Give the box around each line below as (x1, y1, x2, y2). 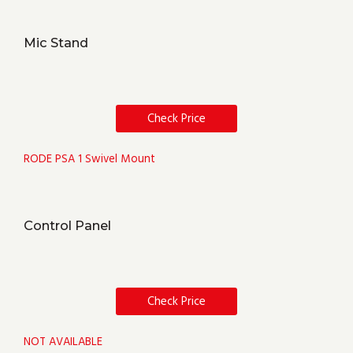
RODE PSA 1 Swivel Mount (24, 151, 155, 168)
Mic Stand (24, 35, 88, 51)
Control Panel (24, 217, 111, 234)
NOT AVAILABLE (24, 334, 102, 351)
